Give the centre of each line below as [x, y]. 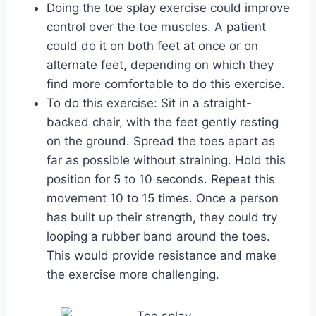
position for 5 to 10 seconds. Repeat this [161, 179]
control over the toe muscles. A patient [156, 26]
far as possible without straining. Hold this [166, 160]
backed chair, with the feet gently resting [163, 122]
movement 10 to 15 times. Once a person [163, 198]
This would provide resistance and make [162, 255]
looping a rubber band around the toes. [158, 236]
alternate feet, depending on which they [160, 65]
